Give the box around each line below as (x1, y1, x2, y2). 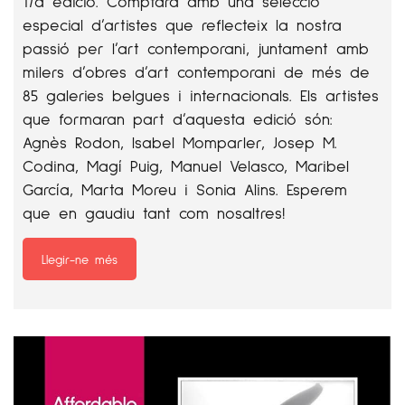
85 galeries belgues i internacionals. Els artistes (23, 85, 379, 105)
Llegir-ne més (42, 251, 118, 267)
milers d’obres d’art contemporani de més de (23, 61, 370, 81)
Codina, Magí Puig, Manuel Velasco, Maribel (23, 155, 349, 175)
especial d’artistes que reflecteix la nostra (23, 14, 342, 34)
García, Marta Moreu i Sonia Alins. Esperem (23, 179, 347, 199)
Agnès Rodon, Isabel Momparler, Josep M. (23, 132, 337, 152)
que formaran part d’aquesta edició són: (23, 108, 333, 128)
